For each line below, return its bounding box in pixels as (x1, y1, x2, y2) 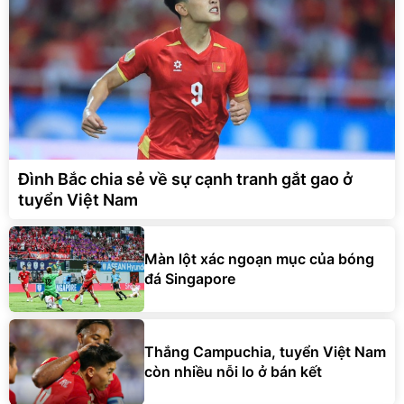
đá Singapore (144, 270, 235, 289)
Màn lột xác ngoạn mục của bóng (144, 250, 374, 269)
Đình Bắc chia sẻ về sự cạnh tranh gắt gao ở (18, 169, 353, 188)
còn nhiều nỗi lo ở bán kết (144, 363, 322, 381)
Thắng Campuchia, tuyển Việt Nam (144, 343, 386, 362)
